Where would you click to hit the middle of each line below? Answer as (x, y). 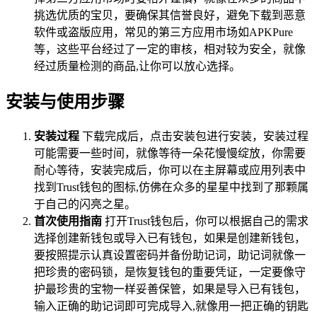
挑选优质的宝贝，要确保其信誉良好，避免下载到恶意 (170, 16)
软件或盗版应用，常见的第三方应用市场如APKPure (163, 33)
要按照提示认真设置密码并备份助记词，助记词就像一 (170, 255)
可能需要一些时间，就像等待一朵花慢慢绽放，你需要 (170, 154)
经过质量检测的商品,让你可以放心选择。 (137, 67)
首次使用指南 (68, 221)
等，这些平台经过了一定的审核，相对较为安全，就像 (170, 50)
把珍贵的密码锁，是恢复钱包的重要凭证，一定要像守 (170, 272)
